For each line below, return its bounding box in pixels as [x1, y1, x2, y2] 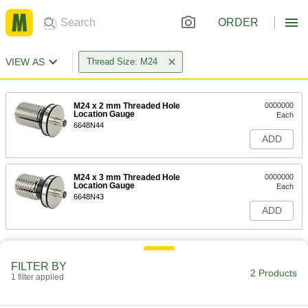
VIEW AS [5, 56, 45, 67]
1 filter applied [11, 272, 64, 282]
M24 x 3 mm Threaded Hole [74, 173, 180, 182]
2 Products [250, 267, 297, 278]
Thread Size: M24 [87, 56, 157, 67]
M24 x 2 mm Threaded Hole [74, 101, 180, 111]
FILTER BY [11, 261, 67, 272]
